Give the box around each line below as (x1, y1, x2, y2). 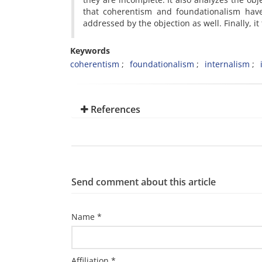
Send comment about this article (71, 175, 216, 188)
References (88, 103, 140, 116)
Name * (71, 211, 102, 222)
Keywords (70, 45, 110, 56)
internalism (205, 58, 250, 70)
